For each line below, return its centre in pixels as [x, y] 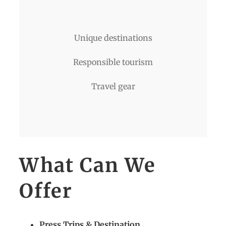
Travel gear [113, 87]
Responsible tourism [113, 62]
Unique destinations [113, 38]
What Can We [88, 165]
